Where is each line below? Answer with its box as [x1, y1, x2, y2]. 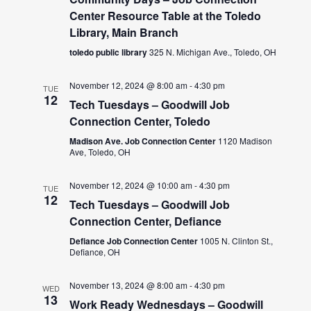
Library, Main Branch [69, 24, 179, 40]
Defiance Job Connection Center [69, 234, 201, 247]
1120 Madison [218, 134, 273, 146]
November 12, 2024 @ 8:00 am [69, 78, 188, 91]
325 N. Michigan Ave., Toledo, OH [149, 45, 277, 58]
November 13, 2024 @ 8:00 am [69, 278, 188, 291]
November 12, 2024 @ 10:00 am [69, 178, 193, 191]
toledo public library [69, 45, 150, 58]
